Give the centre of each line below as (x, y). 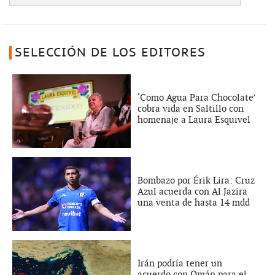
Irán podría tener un (180, 263)
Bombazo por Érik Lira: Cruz (196, 180)
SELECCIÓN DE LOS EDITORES (110, 52)
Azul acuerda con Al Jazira (192, 191)
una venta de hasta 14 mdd (194, 202)
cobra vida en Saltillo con (191, 108)
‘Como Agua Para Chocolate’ (196, 97)
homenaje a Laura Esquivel (194, 119)
